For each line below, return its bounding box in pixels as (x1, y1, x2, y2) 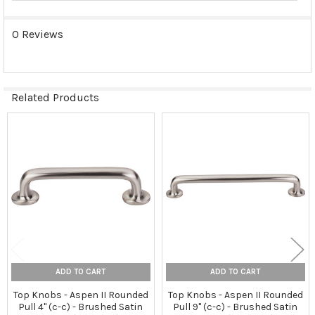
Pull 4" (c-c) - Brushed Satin (18, 301, 143, 314)
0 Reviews (11, 27, 63, 41)
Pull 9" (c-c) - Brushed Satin (173, 301, 298, 314)
